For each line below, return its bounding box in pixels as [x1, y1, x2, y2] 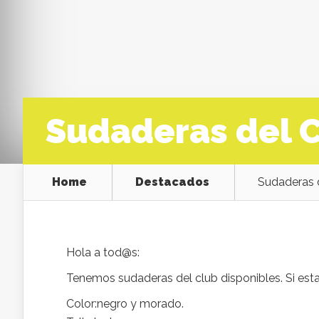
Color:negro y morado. [66, 297, 184, 310]
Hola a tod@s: [66, 246, 140, 259]
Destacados [135, 175, 209, 189]
